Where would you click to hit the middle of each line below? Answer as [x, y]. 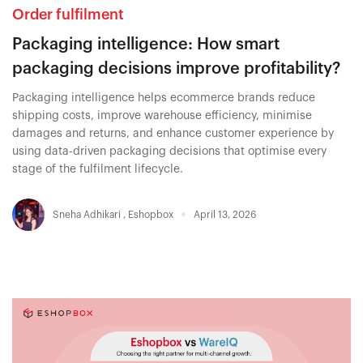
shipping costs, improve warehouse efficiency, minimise [162, 115]
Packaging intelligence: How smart [146, 44]
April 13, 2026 [225, 214]
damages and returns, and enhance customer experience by [173, 133]
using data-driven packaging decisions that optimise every [169, 151]
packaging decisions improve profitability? [176, 68]
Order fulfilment [68, 14]
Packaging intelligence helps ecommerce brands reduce [164, 98]
